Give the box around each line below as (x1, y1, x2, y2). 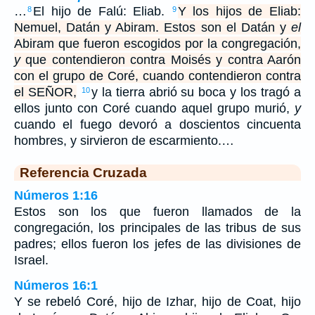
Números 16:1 (14, 278, 98, 293)
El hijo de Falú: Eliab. (33, 4, 172, 19)
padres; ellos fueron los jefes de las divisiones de (14, 237, 301, 252)
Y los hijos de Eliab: (177, 4, 302, 19)
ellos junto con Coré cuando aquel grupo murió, (14, 101, 295, 116)
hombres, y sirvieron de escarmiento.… (14, 134, 234, 148)
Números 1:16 (14, 188, 98, 203)
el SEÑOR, (14, 85, 77, 100)
